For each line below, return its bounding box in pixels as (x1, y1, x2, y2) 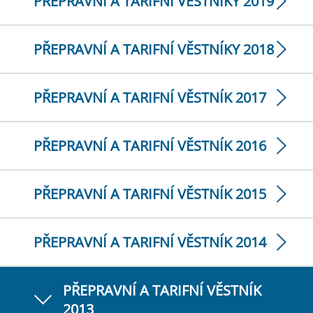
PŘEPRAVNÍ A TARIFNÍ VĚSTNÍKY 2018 (34, 40, 274, 59)
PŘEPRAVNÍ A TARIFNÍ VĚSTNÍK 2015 (34, 184, 266, 203)
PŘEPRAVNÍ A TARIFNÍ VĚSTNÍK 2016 (34, 136, 266, 155)
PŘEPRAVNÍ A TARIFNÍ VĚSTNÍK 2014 (34, 233, 266, 252)
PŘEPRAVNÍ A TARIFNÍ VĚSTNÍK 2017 (34, 88, 266, 107)
